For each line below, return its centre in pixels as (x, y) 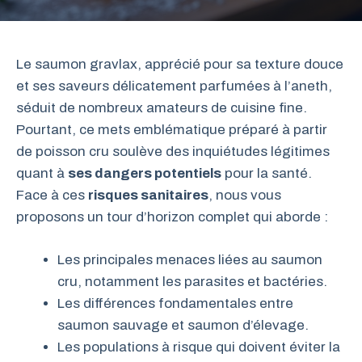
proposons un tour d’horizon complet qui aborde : (172, 217)
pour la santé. (267, 173)
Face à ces (52, 195)
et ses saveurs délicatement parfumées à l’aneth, (174, 86)
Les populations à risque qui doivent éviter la (199, 347)
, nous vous (245, 195)
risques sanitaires (148, 195)
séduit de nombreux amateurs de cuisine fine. (162, 108)
